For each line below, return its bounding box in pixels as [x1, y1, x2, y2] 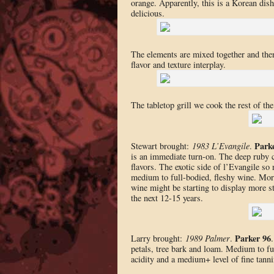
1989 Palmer [185, 232, 230, 245]
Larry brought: [130, 232, 185, 245]
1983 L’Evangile [191, 139, 250, 152]
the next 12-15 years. [130, 191, 203, 204]
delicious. [130, 7, 165, 19]
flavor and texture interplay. [130, 58, 226, 70]
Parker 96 [234, 232, 271, 245]
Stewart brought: [130, 139, 192, 152]
